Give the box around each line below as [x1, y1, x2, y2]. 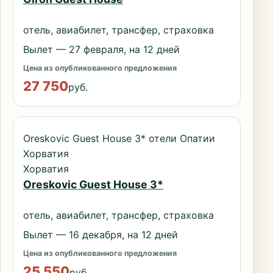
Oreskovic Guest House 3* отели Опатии [23, 132, 215, 145]
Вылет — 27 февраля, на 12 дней [23, 43, 180, 56]
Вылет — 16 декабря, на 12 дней [23, 229, 178, 241]
